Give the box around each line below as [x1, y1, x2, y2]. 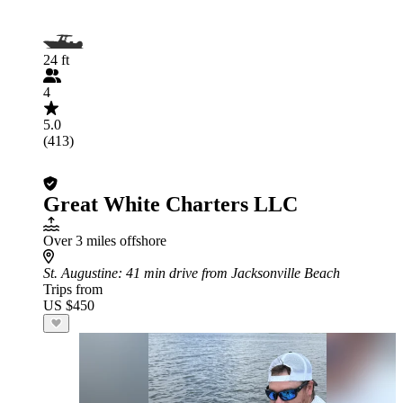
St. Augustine [43, 265, 118, 281]
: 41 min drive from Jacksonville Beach [118, 265, 340, 281]
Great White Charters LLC [43, 193, 298, 216]
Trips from [43, 282, 103, 297]
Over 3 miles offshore [43, 233, 166, 248]
